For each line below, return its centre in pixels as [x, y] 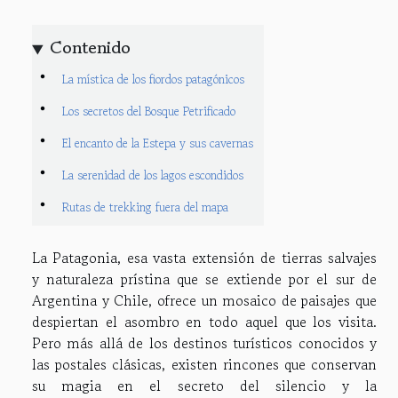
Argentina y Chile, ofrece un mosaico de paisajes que [204, 301]
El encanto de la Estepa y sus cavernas [158, 143]
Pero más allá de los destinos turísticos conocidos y [204, 343]
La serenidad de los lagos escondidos [153, 175]
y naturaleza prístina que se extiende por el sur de [204, 279]
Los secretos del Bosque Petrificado [149, 111]
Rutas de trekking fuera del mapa [145, 207]
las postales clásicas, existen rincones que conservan [204, 365]
